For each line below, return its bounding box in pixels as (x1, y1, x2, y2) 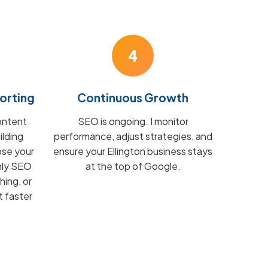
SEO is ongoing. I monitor (77, 115, 188, 127)
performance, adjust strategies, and (53, 130, 212, 142)
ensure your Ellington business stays (53, 145, 213, 157)
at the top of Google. (85, 160, 181, 172)
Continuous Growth (77, 90, 189, 105)
